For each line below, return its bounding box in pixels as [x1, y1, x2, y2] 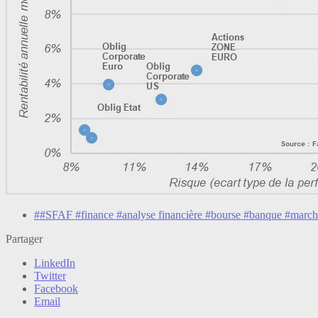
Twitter [34, 270, 66, 283]
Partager [6, 233, 43, 246]
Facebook [34, 283, 78, 295]
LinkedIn [34, 257, 75, 270]
